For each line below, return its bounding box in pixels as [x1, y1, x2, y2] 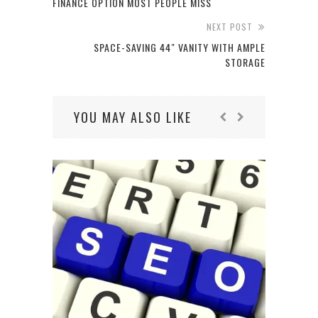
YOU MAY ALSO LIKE [74, 107, 192, 126]
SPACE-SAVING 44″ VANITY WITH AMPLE [94, 39, 265, 55]
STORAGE [225, 54, 265, 70]
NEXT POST [207, 20, 253, 33]
